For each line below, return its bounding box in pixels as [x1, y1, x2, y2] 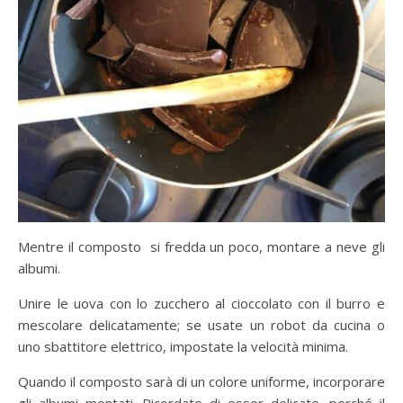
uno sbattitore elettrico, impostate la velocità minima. [18, 336, 348, 355]
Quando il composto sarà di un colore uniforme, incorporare [18, 372, 385, 390]
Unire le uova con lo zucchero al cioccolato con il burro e [18, 293, 385, 312]
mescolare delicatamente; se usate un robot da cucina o [18, 315, 385, 334]
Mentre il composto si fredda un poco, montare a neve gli [18, 237, 385, 255]
